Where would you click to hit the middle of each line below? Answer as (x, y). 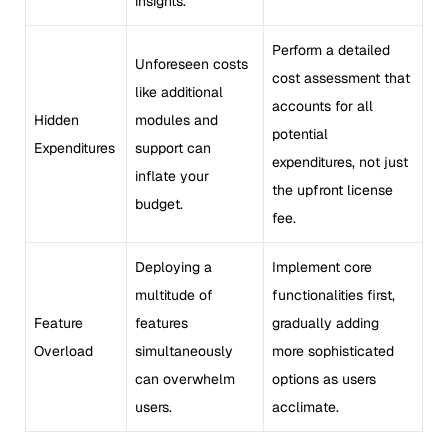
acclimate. (305, 406)
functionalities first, (333, 294)
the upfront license (332, 189)
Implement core (322, 266)
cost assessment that (341, 77)
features (161, 322)
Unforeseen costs (191, 63)
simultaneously (184, 350)
